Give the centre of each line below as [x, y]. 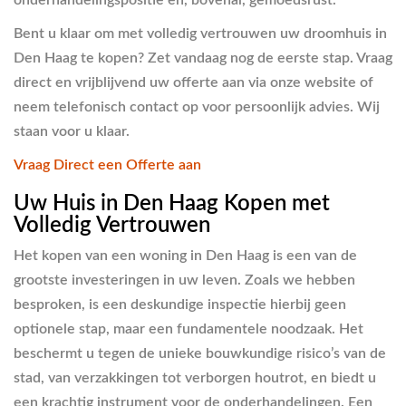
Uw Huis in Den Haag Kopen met [172, 203]
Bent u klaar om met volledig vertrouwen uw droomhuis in [200, 33]
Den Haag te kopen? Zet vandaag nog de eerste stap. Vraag [203, 58]
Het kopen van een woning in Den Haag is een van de [185, 256]
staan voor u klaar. [72, 131]
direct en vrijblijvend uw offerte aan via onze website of [193, 82]
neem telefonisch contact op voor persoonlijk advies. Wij [197, 106]
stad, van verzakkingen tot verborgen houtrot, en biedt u [195, 378]
